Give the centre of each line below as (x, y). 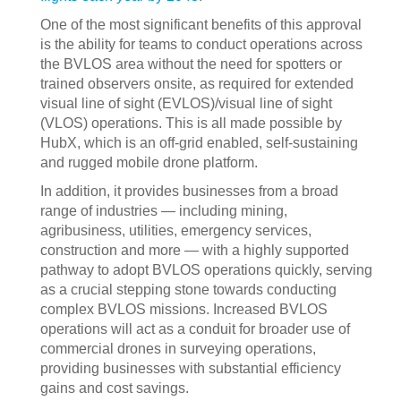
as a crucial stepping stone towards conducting (188, 290)
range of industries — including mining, (164, 211)
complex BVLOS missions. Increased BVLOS (184, 309)
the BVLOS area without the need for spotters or (191, 64)
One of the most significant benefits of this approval (201, 25)
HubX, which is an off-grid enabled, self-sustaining (199, 143)
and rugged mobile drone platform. (149, 162)
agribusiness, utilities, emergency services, (176, 230)
